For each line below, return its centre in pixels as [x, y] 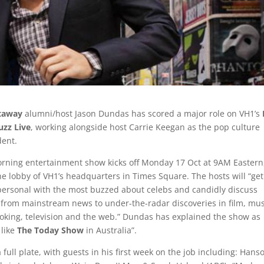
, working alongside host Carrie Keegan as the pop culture [146, 127]
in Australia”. [110, 230]
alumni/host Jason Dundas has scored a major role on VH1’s [143, 114]
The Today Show [51, 230]
